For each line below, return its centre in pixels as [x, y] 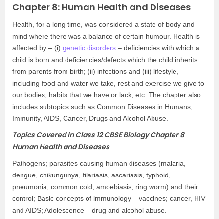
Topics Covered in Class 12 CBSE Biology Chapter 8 [98, 135]
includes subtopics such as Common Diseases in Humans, [102, 107]
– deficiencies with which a [158, 48]
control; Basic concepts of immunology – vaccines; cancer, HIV [109, 198]
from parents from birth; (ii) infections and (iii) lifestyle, [95, 71]
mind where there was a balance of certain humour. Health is [106, 36]
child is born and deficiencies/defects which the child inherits [105, 60]
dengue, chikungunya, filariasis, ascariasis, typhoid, [91, 175]
